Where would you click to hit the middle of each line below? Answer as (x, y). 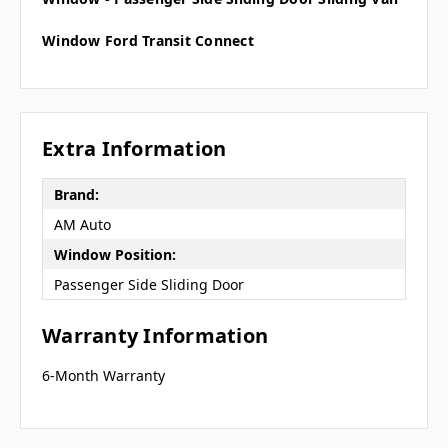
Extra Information (134, 149)
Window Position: (114, 254)
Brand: (76, 194)
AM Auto (82, 224)
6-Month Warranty (103, 376)
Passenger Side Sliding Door (148, 284)
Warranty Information (155, 336)
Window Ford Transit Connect (148, 41)
